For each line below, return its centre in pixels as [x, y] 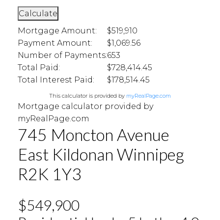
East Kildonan [65, 154]
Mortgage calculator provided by [85, 106]
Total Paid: [39, 67]
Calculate [38, 13]
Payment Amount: [55, 43]
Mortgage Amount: [57, 30]
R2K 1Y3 [49, 174]
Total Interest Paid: [56, 80]
